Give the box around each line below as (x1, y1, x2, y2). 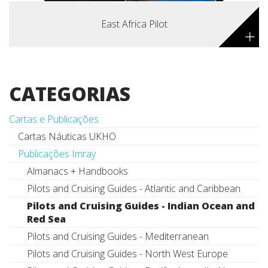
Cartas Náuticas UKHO (18, 130, 116, 144)
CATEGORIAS (9, 81, 130, 107)
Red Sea (27, 212, 66, 226)
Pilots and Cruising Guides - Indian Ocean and (27, 199, 255, 213)
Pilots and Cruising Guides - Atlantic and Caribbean (27, 182, 240, 196)
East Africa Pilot (100, 17, 167, 31)
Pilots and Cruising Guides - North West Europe (27, 247, 228, 261)
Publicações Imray (18, 147, 96, 161)
